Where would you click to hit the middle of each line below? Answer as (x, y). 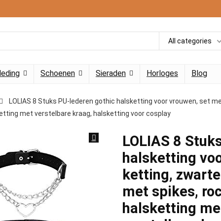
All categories (190, 41)
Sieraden (111, 73)
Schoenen (58, 73)
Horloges (162, 73)
